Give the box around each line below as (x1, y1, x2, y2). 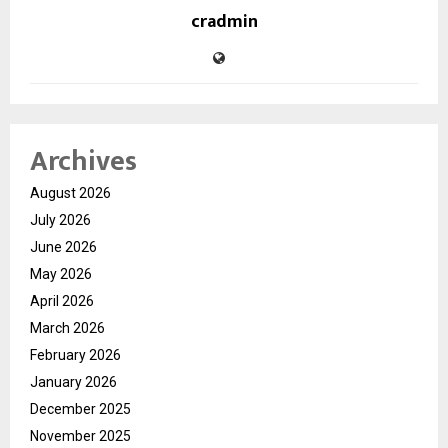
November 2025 (30, 427, 131, 444)
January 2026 (30, 373, 117, 390)
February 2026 (30, 346, 121, 363)
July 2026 (30, 211, 91, 228)
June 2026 (30, 238, 97, 255)
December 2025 (30, 400, 131, 417)
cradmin (190, 6, 258, 37)
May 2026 (30, 265, 92, 282)
